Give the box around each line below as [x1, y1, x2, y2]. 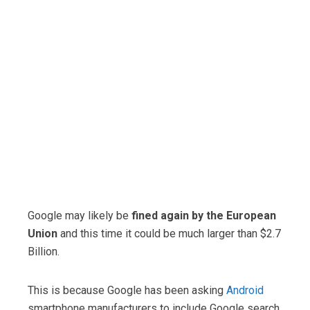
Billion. [28, 244, 60, 258]
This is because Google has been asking [28, 283, 226, 297]
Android [226, 283, 264, 297]
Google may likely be [28, 208, 131, 222]
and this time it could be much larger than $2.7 [57, 226, 281, 240]
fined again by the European [131, 208, 276, 222]
